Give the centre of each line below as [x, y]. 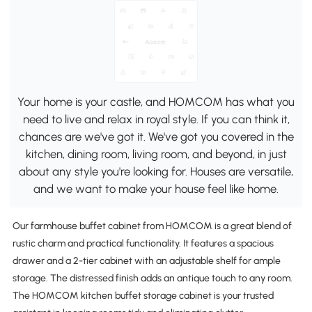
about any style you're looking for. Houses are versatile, [156, 171]
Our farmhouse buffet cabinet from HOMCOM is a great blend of [152, 226]
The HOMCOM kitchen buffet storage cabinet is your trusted [143, 296]
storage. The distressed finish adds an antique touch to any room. [152, 279]
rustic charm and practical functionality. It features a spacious [143, 244]
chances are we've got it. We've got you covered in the [156, 136]
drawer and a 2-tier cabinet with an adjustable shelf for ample [146, 261]
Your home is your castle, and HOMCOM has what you [156, 101]
